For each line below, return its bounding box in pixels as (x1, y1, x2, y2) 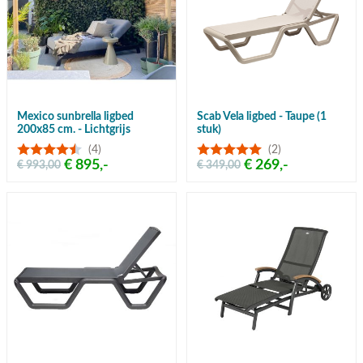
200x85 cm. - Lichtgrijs (17, 124, 130, 136)
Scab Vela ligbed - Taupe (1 (197, 111, 327, 123)
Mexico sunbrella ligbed (17, 111, 134, 123)
